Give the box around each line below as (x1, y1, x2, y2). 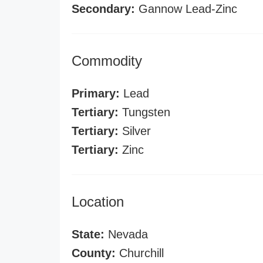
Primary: (72, 87, 120, 100)
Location (72, 194, 124, 210)
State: (72, 228, 104, 241)
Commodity (72, 53, 142, 69)
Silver (119, 124, 151, 137)
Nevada (104, 228, 148, 241)
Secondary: (72, 2, 135, 15)
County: (72, 247, 116, 259)
